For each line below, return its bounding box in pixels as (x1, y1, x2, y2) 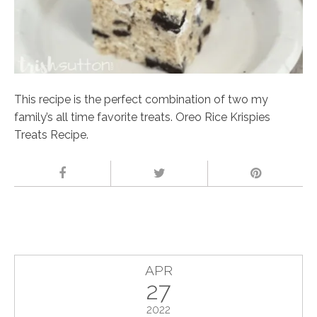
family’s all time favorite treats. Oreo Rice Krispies (14, 110, 270, 124)
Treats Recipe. (14, 127, 88, 142)
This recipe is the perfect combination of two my (14, 92, 268, 106)
